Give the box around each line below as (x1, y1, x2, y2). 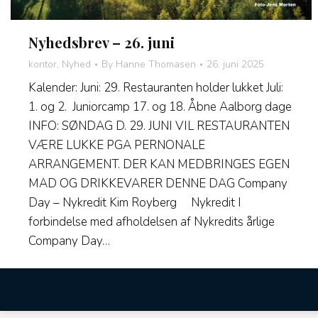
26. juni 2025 (207, 57, 264, 72)
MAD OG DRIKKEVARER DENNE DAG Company (28, 175, 287, 192)
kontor (28, 57, 57, 72)
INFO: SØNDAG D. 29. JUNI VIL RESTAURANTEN (28, 118, 290, 135)
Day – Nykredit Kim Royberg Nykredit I (28, 194, 241, 212)
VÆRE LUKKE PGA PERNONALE (28, 137, 205, 154)
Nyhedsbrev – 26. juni (28, 33, 175, 53)
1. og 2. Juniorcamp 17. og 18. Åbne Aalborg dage (28, 99, 292, 116)
